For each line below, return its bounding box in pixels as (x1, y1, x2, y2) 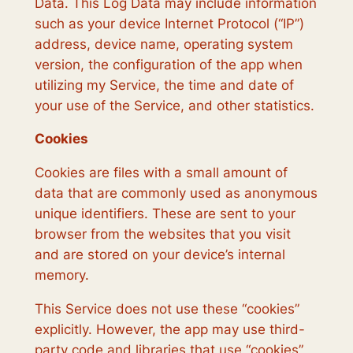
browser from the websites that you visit (34, 226, 291, 243)
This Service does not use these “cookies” (34, 301, 299, 317)
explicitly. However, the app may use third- (34, 321, 305, 337)
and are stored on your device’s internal (34, 247, 285, 263)
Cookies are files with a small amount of (34, 165, 288, 181)
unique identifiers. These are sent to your (34, 206, 295, 222)
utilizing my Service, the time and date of (34, 76, 294, 93)
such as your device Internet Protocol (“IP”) (34, 15, 304, 32)
